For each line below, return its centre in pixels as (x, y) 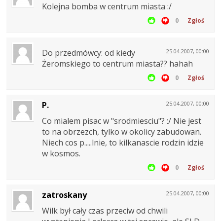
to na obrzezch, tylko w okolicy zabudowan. (122, 132)
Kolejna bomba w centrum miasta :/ (107, 7)
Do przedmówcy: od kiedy (89, 53)
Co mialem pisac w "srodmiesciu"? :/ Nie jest (122, 121)
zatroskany (64, 195)
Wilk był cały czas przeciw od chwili (105, 211)
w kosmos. (61, 154)
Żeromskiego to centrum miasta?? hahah (117, 64)
